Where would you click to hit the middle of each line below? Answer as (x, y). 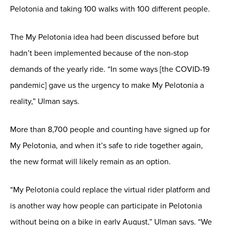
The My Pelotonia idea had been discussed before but (104, 37)
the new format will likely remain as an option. (90, 161)
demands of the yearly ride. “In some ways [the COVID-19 (110, 69)
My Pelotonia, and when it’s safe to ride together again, (106, 145)
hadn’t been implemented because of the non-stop (99, 53)
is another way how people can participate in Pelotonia (106, 206)
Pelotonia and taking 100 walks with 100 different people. (110, 9)
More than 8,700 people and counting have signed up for (110, 129)
